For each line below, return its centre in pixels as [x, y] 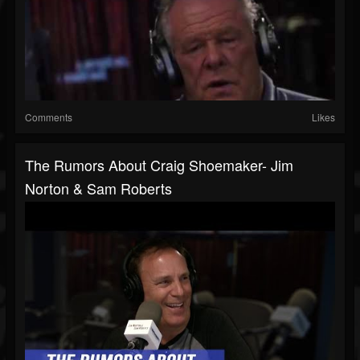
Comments [49, 117]
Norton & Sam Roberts [98, 188]
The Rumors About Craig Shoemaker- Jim [159, 165]
